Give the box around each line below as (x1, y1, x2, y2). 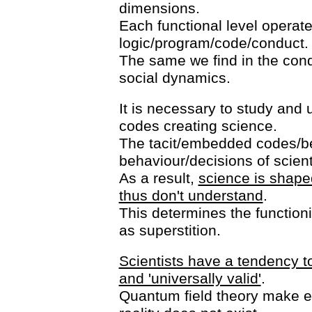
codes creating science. (118, 118, 277, 134)
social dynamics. (118, 70, 231, 86)
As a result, (118, 170, 198, 186)
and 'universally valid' (118, 270, 261, 286)
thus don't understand (118, 187, 263, 203)
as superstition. (118, 222, 221, 238)
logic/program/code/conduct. (118, 35, 309, 51)
